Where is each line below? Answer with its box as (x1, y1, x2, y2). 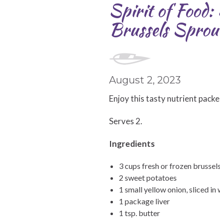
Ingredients (109, 138, 155, 149)
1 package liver (119, 196, 170, 206)
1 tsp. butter (119, 208, 160, 218)
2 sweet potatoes (119, 173, 177, 182)
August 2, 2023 (109, 74, 181, 86)
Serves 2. (109, 116, 142, 126)
